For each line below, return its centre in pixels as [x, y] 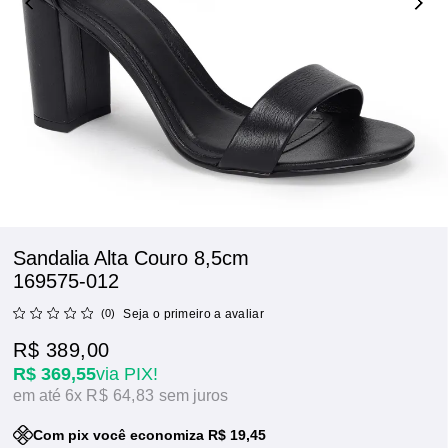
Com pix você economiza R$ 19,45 [150, 435]
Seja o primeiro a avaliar [193, 314]
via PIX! [127, 374]
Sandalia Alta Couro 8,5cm [131, 258]
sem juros [194, 395]
